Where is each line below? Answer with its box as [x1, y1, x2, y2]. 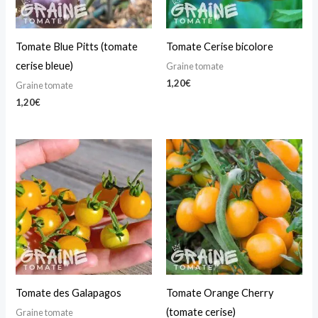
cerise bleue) [16, 60, 74, 72]
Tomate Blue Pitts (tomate [16, 40, 138, 53]
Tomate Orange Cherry [166, 286, 273, 299]
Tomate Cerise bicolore [166, 40, 273, 53]
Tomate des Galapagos [16, 286, 122, 299]
